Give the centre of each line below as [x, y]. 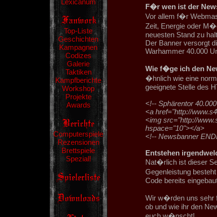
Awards [78, 105]
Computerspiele [78, 134]
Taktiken [78, 72]
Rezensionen [78, 142]
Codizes [78, 55]
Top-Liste [78, 31]
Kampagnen [78, 47]
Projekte [78, 97]
